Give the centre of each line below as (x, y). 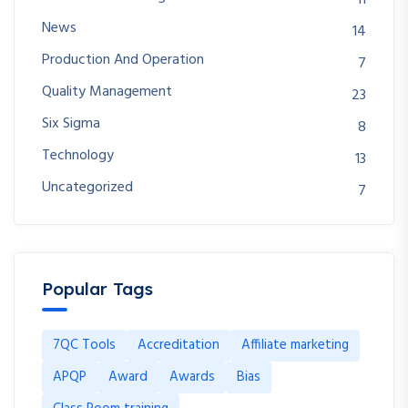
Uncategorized (87, 188)
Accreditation (178, 346)
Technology (78, 156)
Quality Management (107, 92)
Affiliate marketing (295, 346)
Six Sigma (71, 124)
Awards (192, 377)
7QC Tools (84, 346)
